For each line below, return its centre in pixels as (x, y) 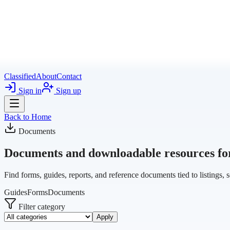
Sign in (29, 91)
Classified (20, 76)
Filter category (41, 206)
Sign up (68, 91)
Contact (69, 76)
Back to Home (28, 117)
